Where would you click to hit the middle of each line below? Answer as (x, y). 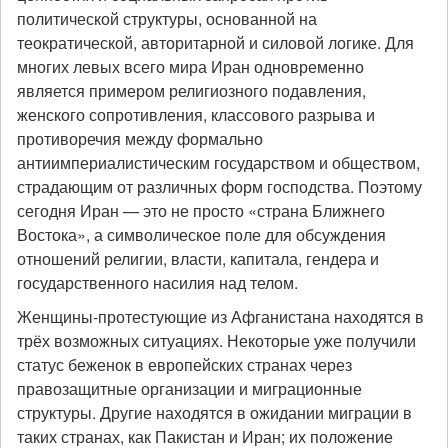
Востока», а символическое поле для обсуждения (201, 234)
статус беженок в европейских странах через (184, 364)
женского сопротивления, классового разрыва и (196, 114)
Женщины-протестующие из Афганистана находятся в (220, 316)
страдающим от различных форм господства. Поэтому (219, 186)
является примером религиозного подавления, (191, 90)
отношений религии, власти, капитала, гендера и (198, 258)
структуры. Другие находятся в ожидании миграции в (214, 412)
